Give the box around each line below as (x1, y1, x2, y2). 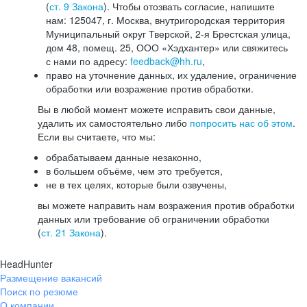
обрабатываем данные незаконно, (46, 150, 201, 164)
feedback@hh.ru (130, 54, 202, 68)
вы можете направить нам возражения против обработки (38, 198, 295, 212)
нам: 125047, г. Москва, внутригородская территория (46, 13, 285, 27)
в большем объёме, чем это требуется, (46, 164, 223, 177)
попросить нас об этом (190, 116, 293, 130)
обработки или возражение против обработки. (46, 82, 254, 95)
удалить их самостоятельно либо (38, 116, 190, 130)
